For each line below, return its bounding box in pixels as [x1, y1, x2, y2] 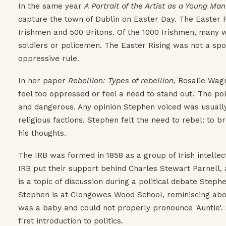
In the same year [18, 1, 84, 11]
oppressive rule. [18, 53, 79, 63]
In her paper [18, 76, 68, 85]
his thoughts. [18, 128, 66, 138]
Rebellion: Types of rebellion [68, 76, 174, 85]
